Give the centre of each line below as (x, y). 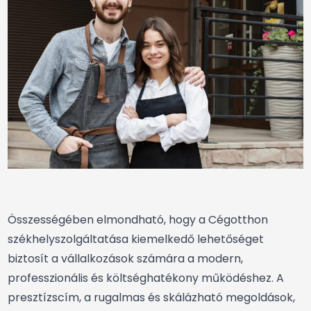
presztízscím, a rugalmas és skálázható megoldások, (151, 298)
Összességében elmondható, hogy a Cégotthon (138, 220)
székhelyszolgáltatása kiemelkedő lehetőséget (136, 239)
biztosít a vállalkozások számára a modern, (125, 259)
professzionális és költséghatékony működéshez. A (146, 278)
